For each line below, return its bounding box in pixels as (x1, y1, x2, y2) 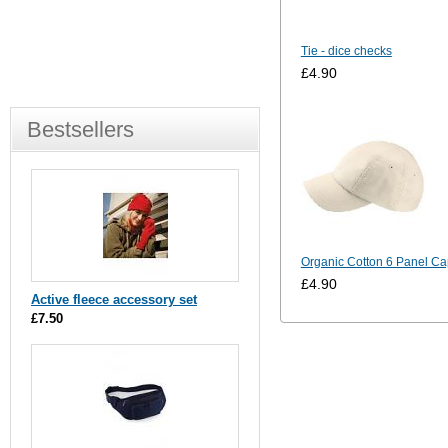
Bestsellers (27, 117, 134, 142)
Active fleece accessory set (31, 292, 197, 307)
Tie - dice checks (300, 44, 392, 59)
